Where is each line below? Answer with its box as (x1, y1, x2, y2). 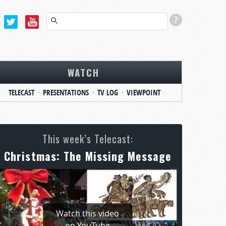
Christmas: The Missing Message (4, 148, 171, 164)
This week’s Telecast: (42, 131, 133, 146)
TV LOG (97, 87, 118, 98)
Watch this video (56, 207, 119, 219)
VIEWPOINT (127, 87, 160, 98)
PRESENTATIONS (43, 87, 89, 98)
